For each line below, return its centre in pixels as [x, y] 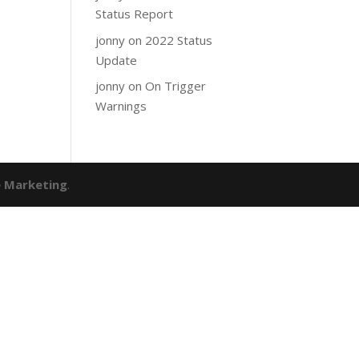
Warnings [121, 106]
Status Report [135, 14]
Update [117, 60]
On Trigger [176, 86]
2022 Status [179, 40]
